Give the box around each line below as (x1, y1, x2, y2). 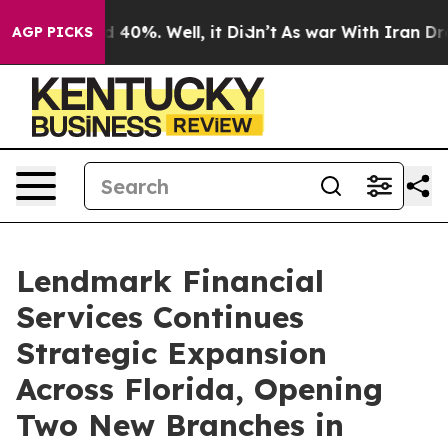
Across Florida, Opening (16, 370, 383, 408)
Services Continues (16, 298, 304, 336)
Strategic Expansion (16, 334, 327, 372)
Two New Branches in (16, 406, 344, 444)
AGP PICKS (12, 23, 93, 41)
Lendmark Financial (16, 262, 324, 300)
